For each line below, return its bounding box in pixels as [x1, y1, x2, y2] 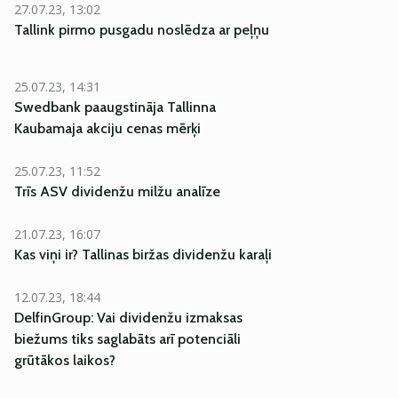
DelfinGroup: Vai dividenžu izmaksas [14, 309, 243, 326]
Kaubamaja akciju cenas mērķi [14, 120, 201, 137]
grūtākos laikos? [14, 352, 115, 369]
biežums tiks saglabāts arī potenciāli [14, 330, 241, 347]
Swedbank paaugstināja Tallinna [14, 99, 216, 115]
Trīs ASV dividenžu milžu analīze [14, 183, 220, 200]
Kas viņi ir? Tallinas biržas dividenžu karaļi [14, 246, 272, 263]
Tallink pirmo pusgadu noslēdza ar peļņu [14, 21, 269, 38]
